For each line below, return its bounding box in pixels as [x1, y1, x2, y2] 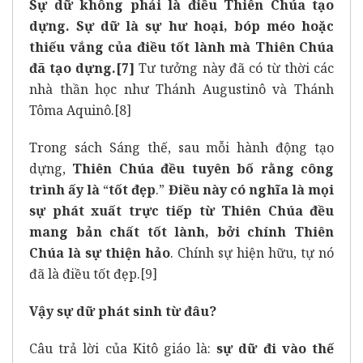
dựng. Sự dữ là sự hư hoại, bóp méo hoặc [29, 16, 334, 35]
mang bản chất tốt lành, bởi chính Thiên [29, 222, 334, 241]
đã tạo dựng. [29, 58, 117, 77]
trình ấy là [29, 180, 100, 199]
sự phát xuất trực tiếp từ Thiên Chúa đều [29, 201, 334, 220]
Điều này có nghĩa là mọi [168, 180, 335, 199]
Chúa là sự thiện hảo [29, 243, 170, 262]
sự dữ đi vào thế [216, 339, 335, 357]
